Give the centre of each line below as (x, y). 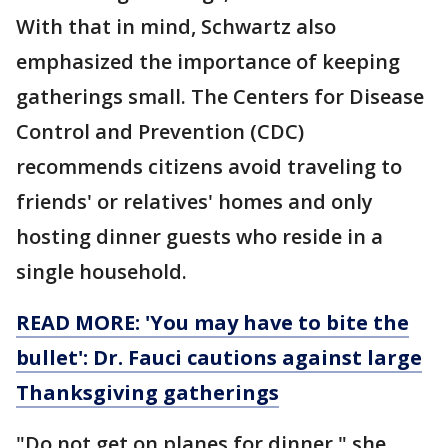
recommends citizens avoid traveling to (209, 167)
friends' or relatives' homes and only (194, 202)
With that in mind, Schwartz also (176, 27)
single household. (101, 272)
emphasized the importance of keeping (208, 62)
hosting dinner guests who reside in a (199, 237)
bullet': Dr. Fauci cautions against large (219, 358)
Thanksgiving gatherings (147, 393)
